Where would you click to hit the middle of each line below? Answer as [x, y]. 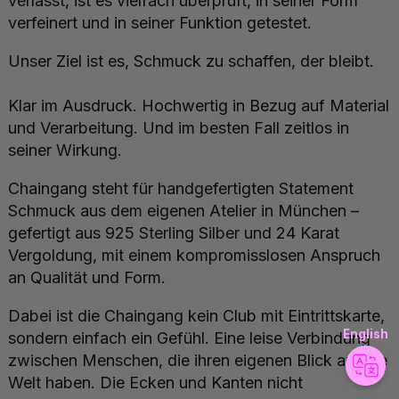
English [366, 334]
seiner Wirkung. [65, 151]
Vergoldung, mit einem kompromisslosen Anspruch [194, 256]
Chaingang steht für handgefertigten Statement [181, 189]
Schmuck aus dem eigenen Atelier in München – [183, 211]
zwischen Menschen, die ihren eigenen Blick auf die [198, 361]
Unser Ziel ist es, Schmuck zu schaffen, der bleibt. [191, 61]
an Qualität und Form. [87, 278]
